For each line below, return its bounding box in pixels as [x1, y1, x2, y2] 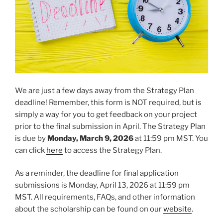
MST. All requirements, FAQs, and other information [15, 193, 195, 202]
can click [15, 145, 46, 155]
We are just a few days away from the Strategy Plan [15, 86, 194, 95]
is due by [15, 133, 47, 143]
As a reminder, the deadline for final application [15, 169, 179, 178]
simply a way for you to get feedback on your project [15, 110, 197, 119]
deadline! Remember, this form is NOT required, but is [15, 98, 202, 107]
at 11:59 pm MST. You [133, 133, 208, 143]
